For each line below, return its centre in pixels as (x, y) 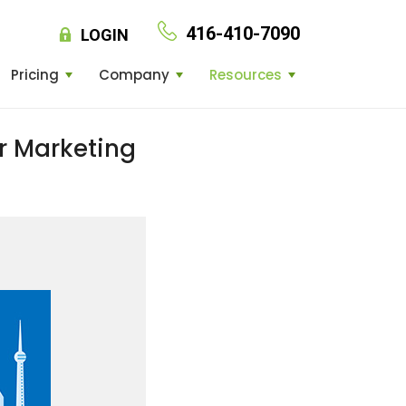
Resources (246, 75)
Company (134, 75)
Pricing (35, 75)
